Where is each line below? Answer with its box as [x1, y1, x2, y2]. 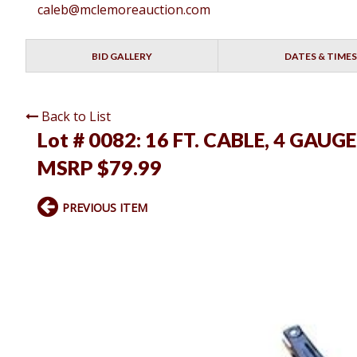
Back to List [41, 108, 111, 126]
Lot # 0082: [37, 127, 145, 152]
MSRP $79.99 [37, 155, 162, 180]
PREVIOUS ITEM [62, 200, 147, 216]
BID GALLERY [92, 50, 153, 63]
